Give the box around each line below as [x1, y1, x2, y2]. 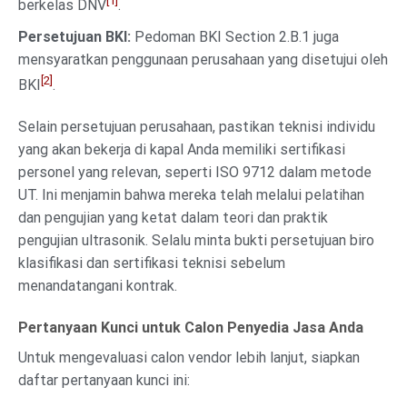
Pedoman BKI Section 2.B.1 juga [131, 27, 339, 45]
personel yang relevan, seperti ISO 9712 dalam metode [18, 164, 372, 181]
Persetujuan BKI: [18, 27, 131, 45]
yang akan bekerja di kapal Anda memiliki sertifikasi [18, 141, 345, 158]
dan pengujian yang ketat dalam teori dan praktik [18, 209, 328, 226]
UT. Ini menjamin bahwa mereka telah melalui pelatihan [18, 186, 364, 203]
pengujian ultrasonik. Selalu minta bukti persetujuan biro [18, 232, 374, 249]
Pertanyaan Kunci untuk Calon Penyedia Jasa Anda [18, 318, 363, 336]
